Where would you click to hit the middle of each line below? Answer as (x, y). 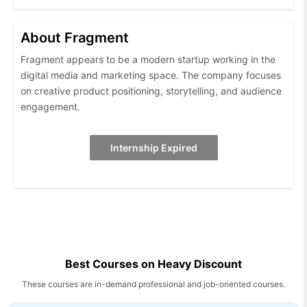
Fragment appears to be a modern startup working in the (148, 60)
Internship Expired (153, 148)
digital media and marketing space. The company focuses (151, 75)
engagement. (50, 107)
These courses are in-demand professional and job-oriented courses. (153, 284)
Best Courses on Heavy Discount (153, 264)
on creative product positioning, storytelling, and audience (151, 91)
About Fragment (75, 38)
